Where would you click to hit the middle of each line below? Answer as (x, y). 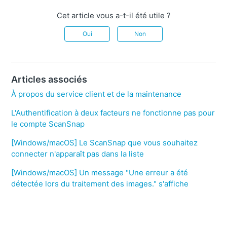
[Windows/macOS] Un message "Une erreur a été (100, 173)
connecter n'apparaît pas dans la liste (78, 154)
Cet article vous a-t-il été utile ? (113, 16)
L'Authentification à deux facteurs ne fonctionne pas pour (113, 113)
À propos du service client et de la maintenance (97, 94)
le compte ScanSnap (48, 124)
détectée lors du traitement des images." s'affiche (100, 184)
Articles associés (49, 80)
